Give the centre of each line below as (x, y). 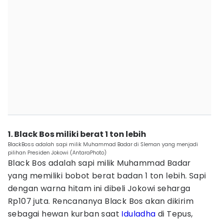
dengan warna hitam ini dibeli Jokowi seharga (99, 188)
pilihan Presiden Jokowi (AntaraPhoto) (57, 153)
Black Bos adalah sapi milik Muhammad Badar (99, 163)
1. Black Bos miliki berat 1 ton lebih (77, 134)
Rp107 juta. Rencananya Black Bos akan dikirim (101, 201)
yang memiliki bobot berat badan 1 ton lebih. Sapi (107, 176)
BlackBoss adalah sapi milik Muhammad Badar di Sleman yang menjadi (103, 144)
